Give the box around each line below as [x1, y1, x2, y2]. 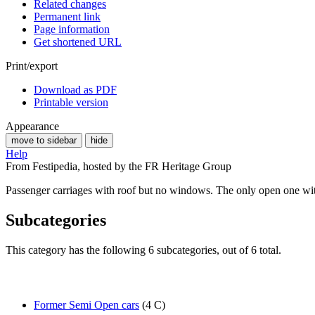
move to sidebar [11, 135, 77, 146]
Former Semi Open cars [34, 298, 139, 311]
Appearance [6, 120, 59, 133]
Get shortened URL [34, 36, 122, 49]
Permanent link [34, 11, 101, 23]
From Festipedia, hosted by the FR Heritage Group [6, 160, 231, 173]
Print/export [6, 60, 58, 72]
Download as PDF [34, 84, 117, 96]
